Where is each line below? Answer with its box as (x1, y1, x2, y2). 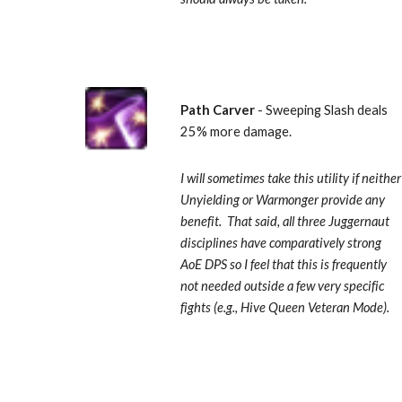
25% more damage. (180, 124, 298, 139)
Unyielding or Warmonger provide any (180, 192, 386, 207)
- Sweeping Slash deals (258, 102, 389, 118)
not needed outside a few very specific (180, 278, 385, 293)
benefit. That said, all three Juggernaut (180, 214, 390, 229)
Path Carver (180, 102, 258, 118)
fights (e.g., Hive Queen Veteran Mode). (180, 300, 390, 315)
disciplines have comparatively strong (180, 235, 382, 250)
